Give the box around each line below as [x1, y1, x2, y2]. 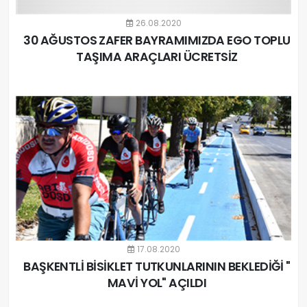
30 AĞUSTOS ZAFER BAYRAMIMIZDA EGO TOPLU [23, 32, 291, 49]
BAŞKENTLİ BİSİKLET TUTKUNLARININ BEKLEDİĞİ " [23, 258, 291, 275]
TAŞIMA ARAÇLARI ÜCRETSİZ [76, 49, 238, 65]
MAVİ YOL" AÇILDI [107, 274, 207, 291]
